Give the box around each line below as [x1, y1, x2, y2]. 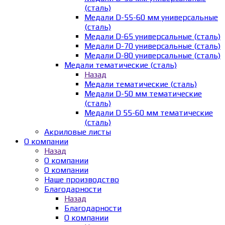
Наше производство [44, 174, 119, 184]
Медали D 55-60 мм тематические [84, 107, 213, 118]
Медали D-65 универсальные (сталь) [84, 31, 220, 41]
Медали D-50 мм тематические [84, 88, 202, 98]
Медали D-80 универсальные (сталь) [84, 50, 220, 60]
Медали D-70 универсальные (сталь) [84, 41, 220, 51]
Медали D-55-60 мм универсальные [84, 12, 218, 22]
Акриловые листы [44, 127, 111, 137]
